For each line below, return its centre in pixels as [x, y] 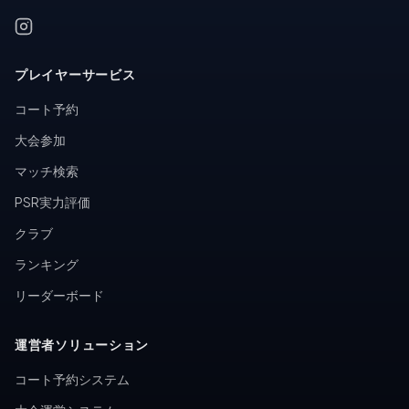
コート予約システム [72, 379]
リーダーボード [59, 295]
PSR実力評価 [52, 202]
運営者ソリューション [82, 344]
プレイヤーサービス [75, 74]
